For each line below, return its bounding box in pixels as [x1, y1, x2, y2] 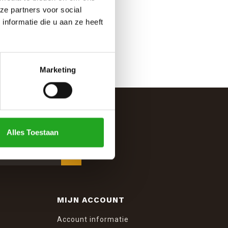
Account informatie [57, 215, 129, 223]
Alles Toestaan [6, 128, 59, 137]
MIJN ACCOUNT [57, 195, 125, 205]
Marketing [40, 65, 76, 74]
